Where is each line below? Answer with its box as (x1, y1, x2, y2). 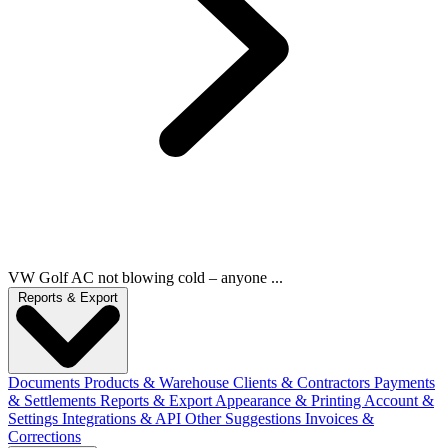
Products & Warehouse (84, 373, 233, 391)
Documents (8, 373, 84, 391)
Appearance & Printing (215, 391, 364, 409)
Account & (364, 391, 434, 409)
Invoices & (305, 409, 374, 427)
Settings (8, 409, 62, 427)
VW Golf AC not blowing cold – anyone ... (8, 269, 283, 287)
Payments (374, 373, 435, 391)
